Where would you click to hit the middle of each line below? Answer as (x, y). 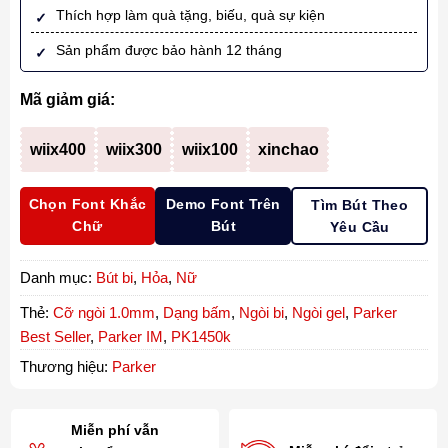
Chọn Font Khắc (87, 204)
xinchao (288, 150)
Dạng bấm (196, 313)
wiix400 (57, 150)
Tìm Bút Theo (360, 205)
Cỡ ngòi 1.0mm (103, 313)
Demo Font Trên (223, 204)
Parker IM (130, 337)
